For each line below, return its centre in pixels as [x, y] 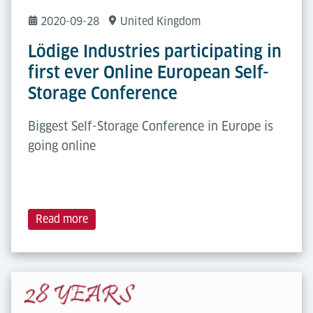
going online [62, 145]
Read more [62, 219]
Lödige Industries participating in [155, 51]
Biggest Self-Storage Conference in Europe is [151, 126]
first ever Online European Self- [148, 72]
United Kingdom [160, 21]
